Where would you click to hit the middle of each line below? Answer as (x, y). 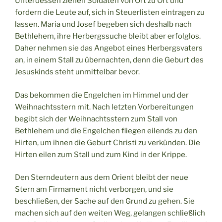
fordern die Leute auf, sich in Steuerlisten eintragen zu (110, 13)
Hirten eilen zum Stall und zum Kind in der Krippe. (101, 154)
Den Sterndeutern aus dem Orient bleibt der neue (102, 178)
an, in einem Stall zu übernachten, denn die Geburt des (109, 60)
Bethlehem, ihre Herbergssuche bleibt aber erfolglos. (108, 36)
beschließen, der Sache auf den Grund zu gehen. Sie (105, 201)
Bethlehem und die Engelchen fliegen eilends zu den (106, 131)
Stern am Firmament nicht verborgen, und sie (94, 190)
